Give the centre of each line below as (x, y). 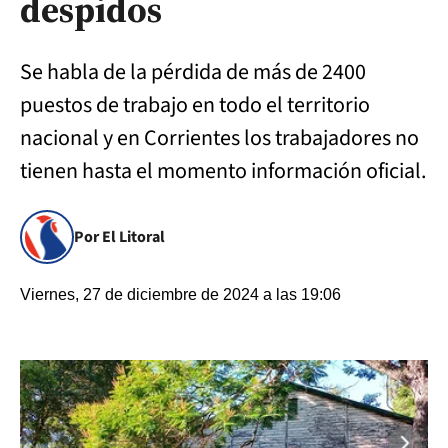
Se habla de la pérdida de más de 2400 (193, 72)
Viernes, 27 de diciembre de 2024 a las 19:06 (180, 294)
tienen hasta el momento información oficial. (223, 171)
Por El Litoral (119, 237)
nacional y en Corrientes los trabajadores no (219, 138)
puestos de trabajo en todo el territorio (195, 105)
